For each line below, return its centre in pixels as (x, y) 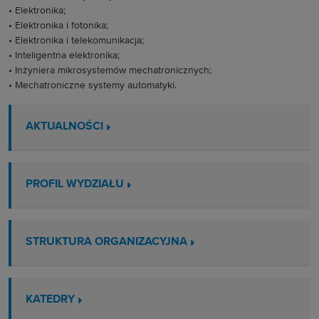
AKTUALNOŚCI (64, 127)
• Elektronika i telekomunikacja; (76, 41)
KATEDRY (50, 300)
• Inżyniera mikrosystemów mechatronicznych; (110, 70)
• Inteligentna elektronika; (64, 56)
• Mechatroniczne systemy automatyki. (93, 85)
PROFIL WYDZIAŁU (75, 184)
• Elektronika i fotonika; (58, 26)
